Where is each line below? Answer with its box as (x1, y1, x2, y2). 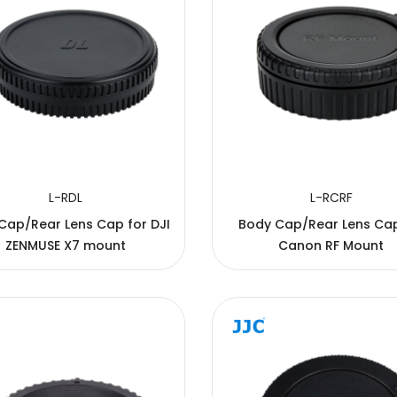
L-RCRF (309, 188, 353, 206)
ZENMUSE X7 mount (4, 236, 126, 254)
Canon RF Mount (278, 236, 385, 254)
